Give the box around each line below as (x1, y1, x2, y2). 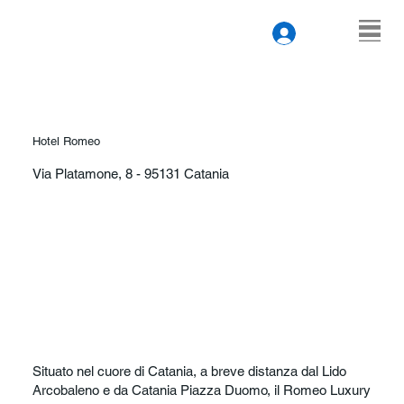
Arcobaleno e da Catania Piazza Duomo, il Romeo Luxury (32, 381, 371, 398)
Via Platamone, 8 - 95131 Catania (32, 165, 229, 181)
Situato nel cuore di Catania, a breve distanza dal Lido (32, 363, 346, 379)
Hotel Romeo (32, 133, 100, 148)
